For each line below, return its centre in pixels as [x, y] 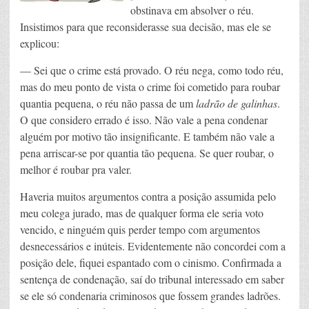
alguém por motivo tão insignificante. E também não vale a [147, 137]
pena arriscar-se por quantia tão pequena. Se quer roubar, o [147, 153]
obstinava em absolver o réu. [192, 10]
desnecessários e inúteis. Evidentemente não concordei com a [153, 246]
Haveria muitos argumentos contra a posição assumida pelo [148, 197]
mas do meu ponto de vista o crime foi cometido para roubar [150, 87]
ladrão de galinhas [237, 103]
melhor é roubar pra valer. [76, 170]
